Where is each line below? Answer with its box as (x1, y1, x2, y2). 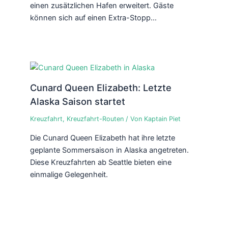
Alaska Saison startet (30, 96, 125, 107)
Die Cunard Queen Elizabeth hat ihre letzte (30, 133, 175, 142)
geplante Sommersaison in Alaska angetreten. (30, 145, 189, 155)
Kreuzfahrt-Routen (66, 115, 124, 123)
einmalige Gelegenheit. (30, 169, 108, 179)
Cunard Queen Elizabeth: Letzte (30, 82, 172, 94)
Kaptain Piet (144, 115, 181, 123)
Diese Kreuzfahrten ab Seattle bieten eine (30, 157, 172, 167)
